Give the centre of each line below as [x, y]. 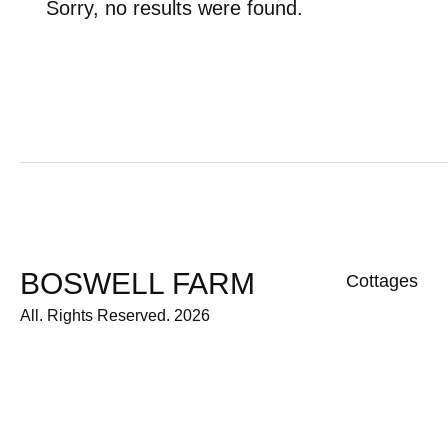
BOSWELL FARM [137, 283]
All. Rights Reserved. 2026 [115, 315]
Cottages [382, 281]
